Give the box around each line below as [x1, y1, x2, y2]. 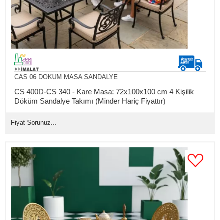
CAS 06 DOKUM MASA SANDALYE [14, 73, 118, 81]
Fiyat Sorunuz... [11, 118, 56, 126]
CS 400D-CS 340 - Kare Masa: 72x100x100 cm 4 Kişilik [14, 87, 194, 96]
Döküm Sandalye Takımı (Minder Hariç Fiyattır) [14, 96, 165, 105]
